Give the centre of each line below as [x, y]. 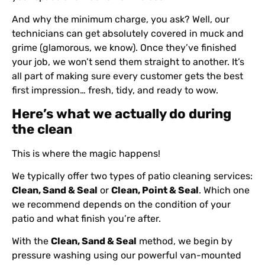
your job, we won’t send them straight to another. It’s [128, 62]
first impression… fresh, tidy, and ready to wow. [115, 91]
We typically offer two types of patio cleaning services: [132, 176]
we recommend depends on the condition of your [121, 205]
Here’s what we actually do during [122, 114]
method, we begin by [185, 241]
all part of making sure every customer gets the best [127, 76]
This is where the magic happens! [86, 153]
